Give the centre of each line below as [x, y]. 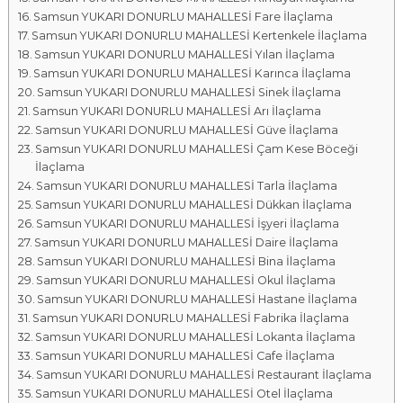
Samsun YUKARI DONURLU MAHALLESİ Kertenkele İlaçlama [200, 36]
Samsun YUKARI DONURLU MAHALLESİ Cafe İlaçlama [185, 356]
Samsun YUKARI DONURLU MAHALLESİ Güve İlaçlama [187, 130]
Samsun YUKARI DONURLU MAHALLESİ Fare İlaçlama [184, 17]
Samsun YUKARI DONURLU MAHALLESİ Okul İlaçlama [186, 280]
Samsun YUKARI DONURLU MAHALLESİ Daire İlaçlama [187, 242]
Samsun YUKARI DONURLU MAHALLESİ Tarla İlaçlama [187, 186]
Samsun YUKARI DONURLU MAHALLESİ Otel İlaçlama [184, 394]
